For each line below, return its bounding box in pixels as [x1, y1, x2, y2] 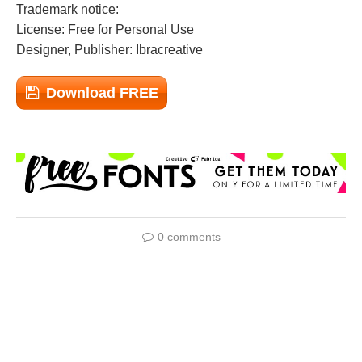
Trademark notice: [16, 2, 119, 16]
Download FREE [46, 85, 158, 101]
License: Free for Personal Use [16, 23, 194, 36]
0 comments [157, 230, 221, 244]
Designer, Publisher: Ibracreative [16, 43, 203, 57]
